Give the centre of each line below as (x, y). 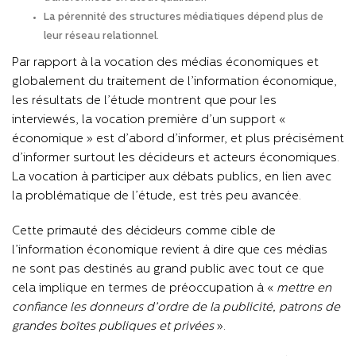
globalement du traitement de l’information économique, (174, 82)
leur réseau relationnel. (101, 36)
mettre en (304, 288)
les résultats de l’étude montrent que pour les (144, 101)
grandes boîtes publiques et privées (113, 327)
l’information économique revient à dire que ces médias (170, 250)
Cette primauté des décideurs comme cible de (144, 231)
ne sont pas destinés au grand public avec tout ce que (168, 269)
